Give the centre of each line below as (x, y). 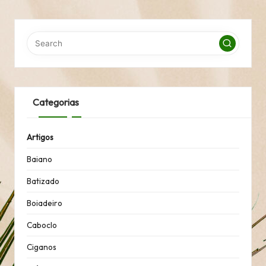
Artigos (40, 137)
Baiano (39, 159)
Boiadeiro (45, 203)
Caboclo (42, 225)
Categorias (56, 102)
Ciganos (42, 247)
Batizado (43, 181)
